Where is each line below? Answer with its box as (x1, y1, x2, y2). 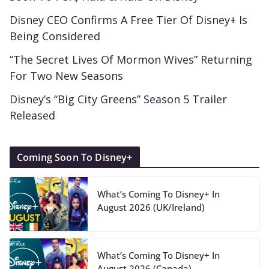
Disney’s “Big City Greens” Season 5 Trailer (10, 92, 227, 107)
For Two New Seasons (10, 68, 123, 83)
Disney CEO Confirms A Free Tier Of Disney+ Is (10, 13, 247, 28)
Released (10, 108, 55, 123)
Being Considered (10, 29, 100, 44)
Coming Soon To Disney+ (17, 151, 133, 165)
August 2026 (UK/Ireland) (97, 201, 205, 214)
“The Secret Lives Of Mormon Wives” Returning (10, 52, 252, 67)
